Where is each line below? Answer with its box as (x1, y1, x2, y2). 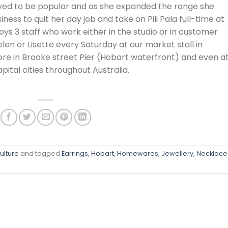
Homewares (117, 149, 158, 158)
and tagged (19, 149, 62, 158)
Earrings (62, 149, 88, 158)
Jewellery (161, 149, 193, 158)
